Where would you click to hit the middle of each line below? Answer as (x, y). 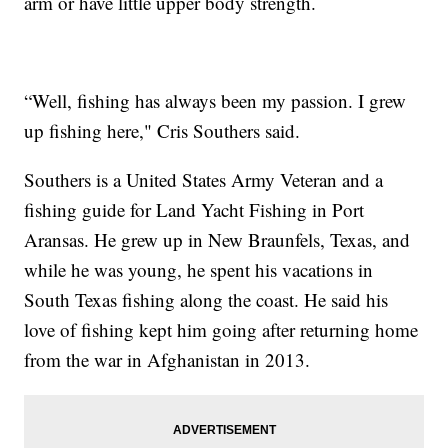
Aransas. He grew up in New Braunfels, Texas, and (217, 239)
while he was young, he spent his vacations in (199, 269)
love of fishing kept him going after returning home (221, 329)
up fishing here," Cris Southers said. (162, 130)
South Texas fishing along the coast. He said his (206, 299)
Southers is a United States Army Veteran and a (204, 179)
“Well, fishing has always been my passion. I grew (215, 100)
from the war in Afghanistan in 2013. (167, 359)
